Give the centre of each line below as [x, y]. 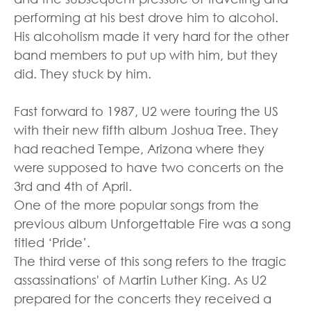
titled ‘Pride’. [52, 243]
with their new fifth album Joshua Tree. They [146, 130]
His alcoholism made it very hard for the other [151, 36]
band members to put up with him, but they [146, 55]
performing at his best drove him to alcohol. [146, 18]
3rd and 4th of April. [73, 186]
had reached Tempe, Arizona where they [139, 149]
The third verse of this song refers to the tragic [150, 261]
